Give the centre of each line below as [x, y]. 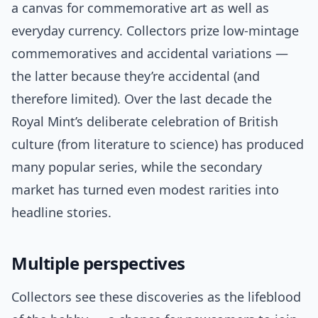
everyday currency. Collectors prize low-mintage [155, 31]
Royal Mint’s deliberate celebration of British [145, 122]
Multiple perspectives [98, 263]
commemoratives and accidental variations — [150, 54]
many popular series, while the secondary [137, 167]
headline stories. [61, 213]
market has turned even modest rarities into [145, 190]
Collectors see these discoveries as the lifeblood [156, 297]
